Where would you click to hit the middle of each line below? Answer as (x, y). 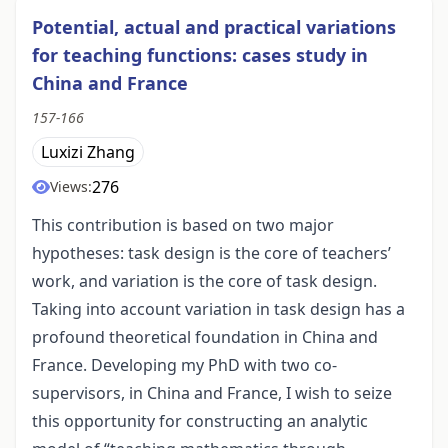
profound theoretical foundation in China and (205, 337)
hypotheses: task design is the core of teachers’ (211, 253)
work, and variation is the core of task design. (204, 281)
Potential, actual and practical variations (214, 27)
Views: (71, 187)
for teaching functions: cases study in (200, 55)
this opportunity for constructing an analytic (200, 421)
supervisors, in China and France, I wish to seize (212, 393)
